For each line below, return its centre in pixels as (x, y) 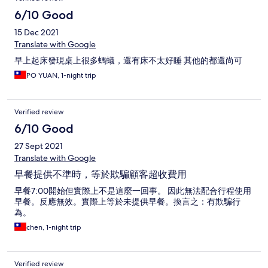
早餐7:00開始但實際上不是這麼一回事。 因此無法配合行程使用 (133, 191)
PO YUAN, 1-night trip (61, 76)
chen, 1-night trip (54, 228)
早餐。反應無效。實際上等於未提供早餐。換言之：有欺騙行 (127, 202)
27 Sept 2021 (39, 146)
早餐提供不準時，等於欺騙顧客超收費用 (100, 175)
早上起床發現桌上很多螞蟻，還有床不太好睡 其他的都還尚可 (128, 61)
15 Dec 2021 (36, 33)
